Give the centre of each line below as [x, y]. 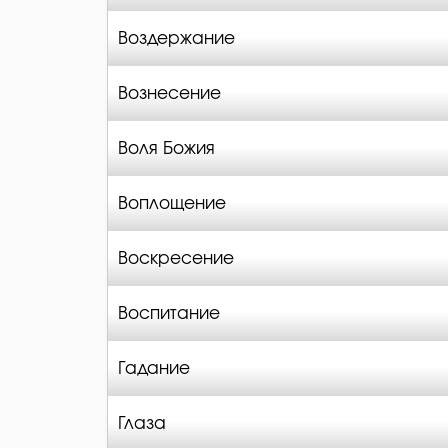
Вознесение [169, 93]
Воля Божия [166, 148]
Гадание [154, 368]
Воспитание [169, 313]
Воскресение [176, 258]
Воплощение [172, 203]
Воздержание [176, 38]
